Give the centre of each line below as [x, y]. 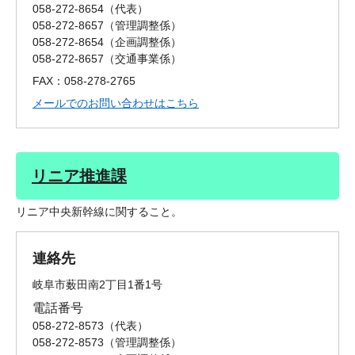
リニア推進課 [79, 176]
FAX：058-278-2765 [84, 81]
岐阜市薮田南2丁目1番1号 [97, 285]
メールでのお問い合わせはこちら [116, 103]
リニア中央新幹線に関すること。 [99, 212]
